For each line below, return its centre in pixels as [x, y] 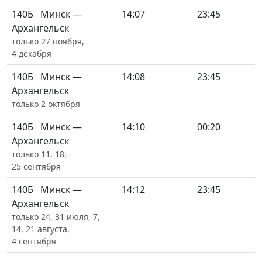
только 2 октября [46, 104]
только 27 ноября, [48, 41]
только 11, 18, [39, 154]
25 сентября [36, 166]
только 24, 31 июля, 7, [56, 217]
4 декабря [32, 54]
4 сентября [34, 241]
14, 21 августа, [41, 229]
